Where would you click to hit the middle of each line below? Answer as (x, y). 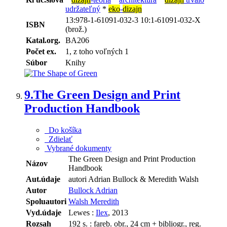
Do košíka (63, 130)
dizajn (132, 9)
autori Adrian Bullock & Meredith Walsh (134, 179)
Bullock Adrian (93, 191)
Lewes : (82, 213)
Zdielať (59, 139)
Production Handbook (82, 109)
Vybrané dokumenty (78, 148)
